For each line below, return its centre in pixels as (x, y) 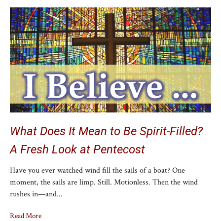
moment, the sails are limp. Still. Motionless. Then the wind (104, 182)
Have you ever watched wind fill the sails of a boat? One (97, 170)
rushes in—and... (36, 194)
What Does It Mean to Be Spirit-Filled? (106, 131)
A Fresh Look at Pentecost (77, 150)
